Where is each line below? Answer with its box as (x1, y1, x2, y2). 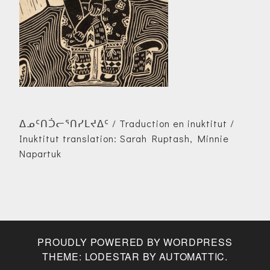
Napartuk (19, 146, 61, 160)
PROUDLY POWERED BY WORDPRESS (37, 234, 233, 249)
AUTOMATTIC (159, 249, 225, 263)
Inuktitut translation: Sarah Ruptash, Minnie (19, 131, 229, 145)
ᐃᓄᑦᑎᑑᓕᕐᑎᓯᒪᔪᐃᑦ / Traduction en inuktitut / (19, 116, 234, 130)
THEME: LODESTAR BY (42, 249, 160, 263)
